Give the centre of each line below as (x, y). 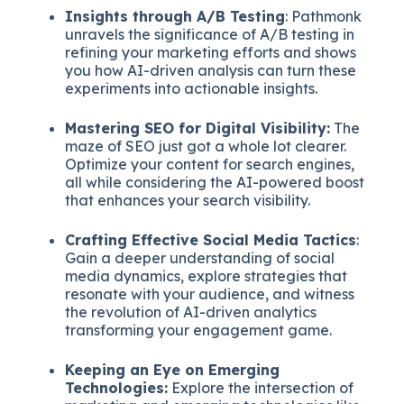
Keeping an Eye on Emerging (173, 369)
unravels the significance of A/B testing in (210, 34)
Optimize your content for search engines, (210, 164)
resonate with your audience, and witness (210, 294)
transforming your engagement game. (199, 330)
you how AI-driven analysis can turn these (211, 70)
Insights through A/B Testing (175, 16)
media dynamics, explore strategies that (207, 275)
